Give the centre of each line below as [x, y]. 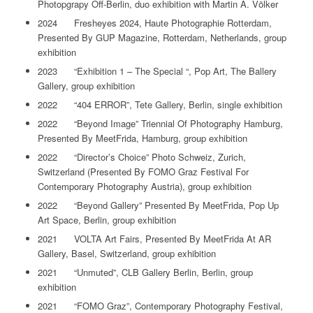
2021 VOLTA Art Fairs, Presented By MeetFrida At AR [154, 238]
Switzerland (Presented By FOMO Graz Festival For [143, 171]
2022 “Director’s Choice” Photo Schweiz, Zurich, [141, 156]
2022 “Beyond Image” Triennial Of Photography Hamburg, [160, 123]
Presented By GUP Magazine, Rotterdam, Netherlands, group [162, 37]
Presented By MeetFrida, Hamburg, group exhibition [142, 138]
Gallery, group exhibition [86, 85]
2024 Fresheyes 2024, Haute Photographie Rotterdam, [154, 22]
